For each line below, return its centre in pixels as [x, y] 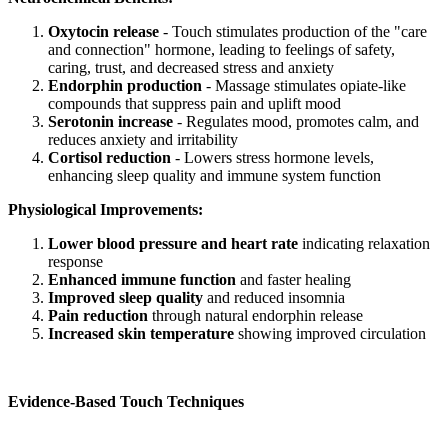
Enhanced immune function [142, 279]
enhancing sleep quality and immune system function [214, 175]
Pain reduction [98, 315]
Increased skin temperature [141, 333]
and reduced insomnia [274, 297]
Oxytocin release [103, 31]
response [75, 261]
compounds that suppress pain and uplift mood [194, 103]
